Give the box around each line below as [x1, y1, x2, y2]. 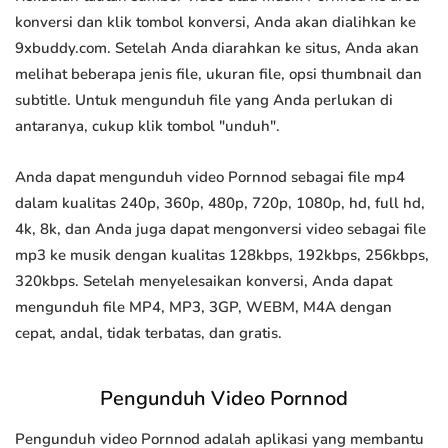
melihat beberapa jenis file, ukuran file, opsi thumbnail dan [15, 64, 422, 85]
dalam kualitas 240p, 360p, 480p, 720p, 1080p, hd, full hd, [15, 193, 425, 214]
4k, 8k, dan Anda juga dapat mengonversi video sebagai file [15, 219, 426, 240]
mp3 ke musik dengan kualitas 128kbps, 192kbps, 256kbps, [15, 245, 429, 266]
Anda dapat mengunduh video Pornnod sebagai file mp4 [15, 167, 405, 188]
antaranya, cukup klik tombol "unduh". [15, 116, 280, 137]
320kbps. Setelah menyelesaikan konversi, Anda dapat [15, 271, 392, 292]
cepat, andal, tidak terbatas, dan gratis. [15, 323, 282, 344]
